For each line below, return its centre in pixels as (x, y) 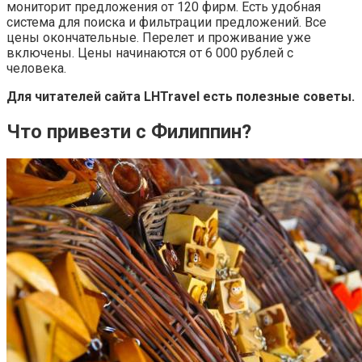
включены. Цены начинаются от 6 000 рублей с (150, 53)
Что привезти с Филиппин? (129, 131)
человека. (36, 68)
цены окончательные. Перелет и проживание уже (159, 37)
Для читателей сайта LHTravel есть (120, 96)
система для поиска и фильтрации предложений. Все (166, 22)
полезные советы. (295, 96)
